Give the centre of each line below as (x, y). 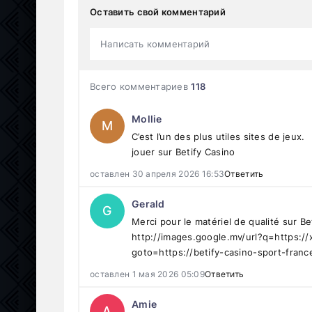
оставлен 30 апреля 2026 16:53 (157, 173)
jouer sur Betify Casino (184, 151)
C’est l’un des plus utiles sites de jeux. (218, 136)
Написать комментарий (155, 44)
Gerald (148, 203)
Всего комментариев (141, 86)
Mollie (147, 118)
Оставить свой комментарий (158, 11)
